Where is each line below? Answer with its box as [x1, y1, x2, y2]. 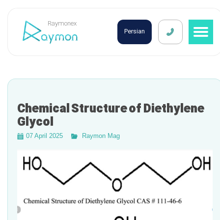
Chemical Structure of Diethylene [17, 101, 204, 118]
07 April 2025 [26, 132, 63, 139]
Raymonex [47, 19, 77, 29]
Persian [124, 27, 145, 37]
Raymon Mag [82, 132, 120, 139]
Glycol [17, 114, 54, 132]
